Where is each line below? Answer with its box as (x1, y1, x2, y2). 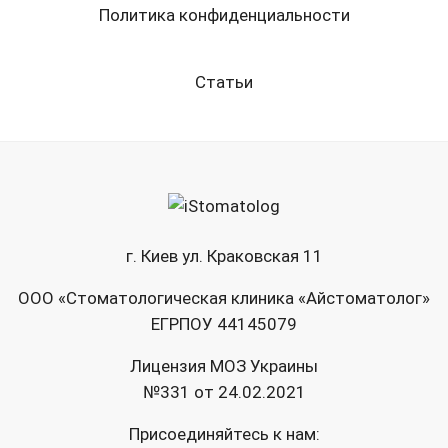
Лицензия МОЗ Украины (130, 356, 318, 377)
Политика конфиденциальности (98, 4, 350, 25)
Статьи (195, 71, 253, 92)
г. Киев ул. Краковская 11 (125, 246, 323, 267)
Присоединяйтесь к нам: (128, 424, 320, 445)
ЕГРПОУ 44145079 (151, 314, 297, 335)
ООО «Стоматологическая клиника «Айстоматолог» (18, 288, 430, 309)
